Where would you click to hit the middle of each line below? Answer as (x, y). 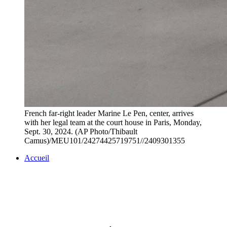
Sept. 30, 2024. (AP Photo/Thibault (81, 132)
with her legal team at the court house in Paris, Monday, (113, 123)
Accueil (37, 158)
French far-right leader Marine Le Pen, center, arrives (109, 113)
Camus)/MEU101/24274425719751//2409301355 (105, 141)
